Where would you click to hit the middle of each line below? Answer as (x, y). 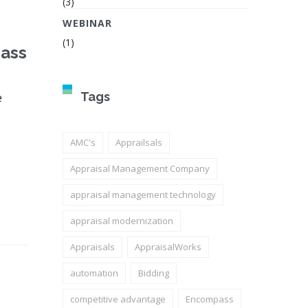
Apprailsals (139, 142)
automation (94, 273)
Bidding (154, 273)
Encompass (210, 299)
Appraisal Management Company (140, 168)
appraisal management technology (143, 195)
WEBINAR (87, 23)
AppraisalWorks (168, 247)
